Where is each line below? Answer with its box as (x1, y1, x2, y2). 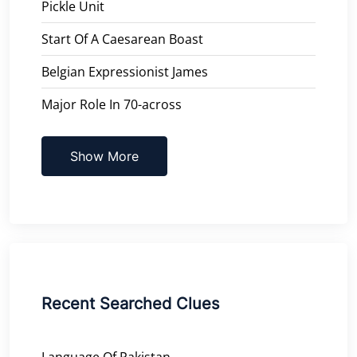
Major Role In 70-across (41, 95, 182, 113)
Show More (70, 147, 139, 164)
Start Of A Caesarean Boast (41, 29, 203, 48)
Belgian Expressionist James (41, 62, 208, 80)
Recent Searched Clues (41, 293, 219, 313)
